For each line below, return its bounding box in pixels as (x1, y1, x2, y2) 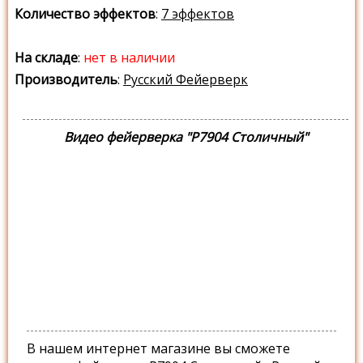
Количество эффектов (15, 5, 156, 23)
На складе (15, 49, 78, 67)
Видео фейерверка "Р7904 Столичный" (63, 128, 308, 147)
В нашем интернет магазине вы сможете (27, 340, 290, 358)
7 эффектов (161, 5, 234, 23)
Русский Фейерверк (123, 70, 248, 89)
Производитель (15, 70, 117, 89)
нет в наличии (83, 49, 175, 67)
